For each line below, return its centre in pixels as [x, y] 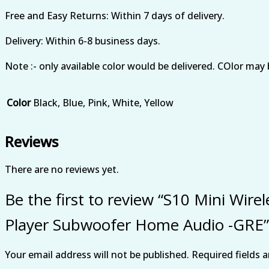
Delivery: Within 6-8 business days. [83, 41]
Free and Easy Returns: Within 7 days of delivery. [115, 15]
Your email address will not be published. [97, 254]
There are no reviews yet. [62, 169]
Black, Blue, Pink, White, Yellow [103, 102]
